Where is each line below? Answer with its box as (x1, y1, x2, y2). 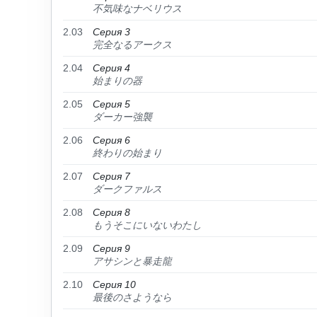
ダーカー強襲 (93, 111, 152, 122)
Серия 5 (93, 98, 130, 110)
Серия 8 (93, 207, 130, 218)
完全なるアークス (93, 39, 172, 50)
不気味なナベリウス (93, 3, 182, 14)
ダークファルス (93, 183, 162, 195)
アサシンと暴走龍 (93, 255, 172, 267)
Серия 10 (93, 279, 136, 290)
